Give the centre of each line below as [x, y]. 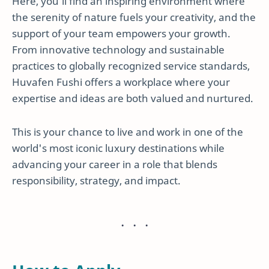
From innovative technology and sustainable [118, 50]
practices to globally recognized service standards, [131, 66]
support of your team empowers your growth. [121, 34]
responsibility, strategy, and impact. [96, 180]
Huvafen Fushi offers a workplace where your [121, 82]
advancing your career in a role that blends [115, 164]
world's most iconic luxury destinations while [118, 148]
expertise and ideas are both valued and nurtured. [133, 98]
